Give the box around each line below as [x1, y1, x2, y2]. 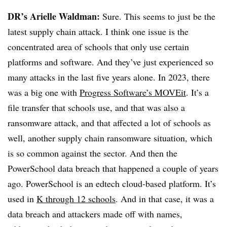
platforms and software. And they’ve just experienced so [8, 56, 213, 68]
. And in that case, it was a [116, 193, 214, 205]
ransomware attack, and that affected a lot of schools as [8, 117, 211, 129]
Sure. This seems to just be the [100, 10, 215, 22]
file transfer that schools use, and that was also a [8, 101, 185, 113]
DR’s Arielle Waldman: [8, 10, 100, 23]
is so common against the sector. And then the [8, 147, 177, 159]
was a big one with [8, 86, 80, 98]
